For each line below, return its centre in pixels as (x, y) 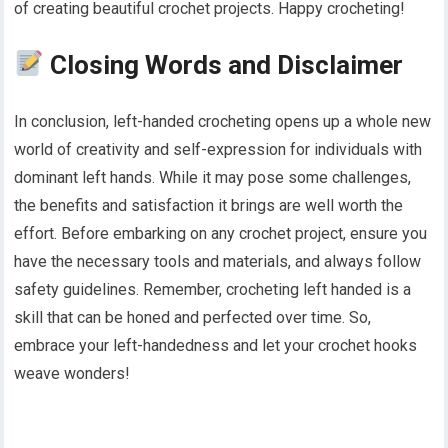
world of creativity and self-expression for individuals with (218, 149)
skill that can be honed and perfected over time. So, (193, 317)
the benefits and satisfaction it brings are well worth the (209, 205)
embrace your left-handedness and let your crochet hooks (216, 345)
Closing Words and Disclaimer (224, 64)
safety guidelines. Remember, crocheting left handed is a (213, 289)
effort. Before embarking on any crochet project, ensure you (221, 233)
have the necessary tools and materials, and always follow (218, 261)
